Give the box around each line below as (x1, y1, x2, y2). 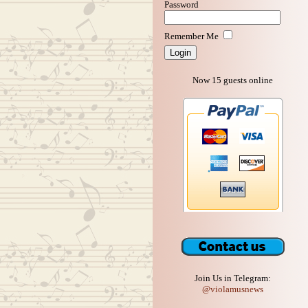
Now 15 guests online (192, 75, 273, 86)
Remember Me (164, 30, 219, 41)
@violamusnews (202, 284, 263, 295)
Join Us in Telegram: (195, 273, 271, 284)
